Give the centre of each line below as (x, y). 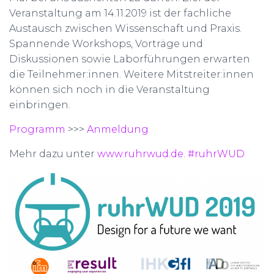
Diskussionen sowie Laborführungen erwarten (130, 59)
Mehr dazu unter (53, 154)
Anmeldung (118, 129)
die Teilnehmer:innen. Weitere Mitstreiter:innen (131, 74)
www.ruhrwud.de (140, 154)
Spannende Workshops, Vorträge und (106, 44)
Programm (39, 129)
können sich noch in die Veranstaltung (109, 90)
